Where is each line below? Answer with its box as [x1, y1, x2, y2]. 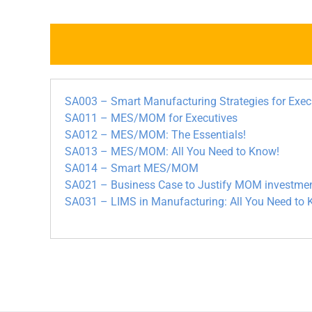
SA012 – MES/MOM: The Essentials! [65, 128, 246, 142]
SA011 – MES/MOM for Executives [65, 111, 237, 125]
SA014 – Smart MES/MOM [65, 162, 198, 175]
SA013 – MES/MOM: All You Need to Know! [65, 145, 279, 159]
